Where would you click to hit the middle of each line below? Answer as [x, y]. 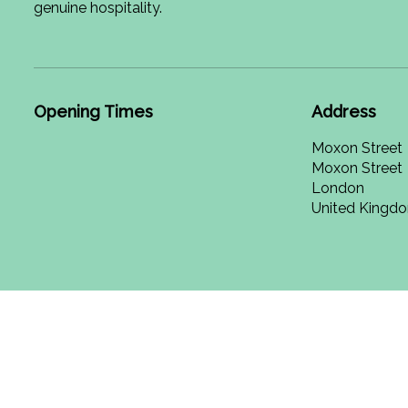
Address [343, 112]
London [337, 188]
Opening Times [93, 112]
